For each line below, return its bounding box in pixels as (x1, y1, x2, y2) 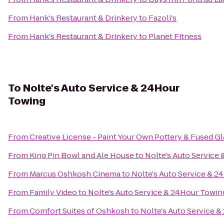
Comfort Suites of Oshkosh (29, 205, 129, 216)
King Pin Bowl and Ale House (29, 150, 134, 160)
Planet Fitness (148, 31, 201, 41)
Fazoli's (148, 12, 176, 23)
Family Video (29, 187, 77, 197)
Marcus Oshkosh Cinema (29, 168, 120, 179)
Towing (8, 94, 45, 108)
